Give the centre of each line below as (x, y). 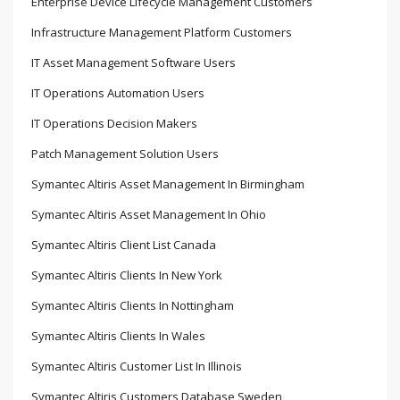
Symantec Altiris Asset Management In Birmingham (168, 183)
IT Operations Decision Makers (114, 123)
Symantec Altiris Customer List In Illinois (137, 366)
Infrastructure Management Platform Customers (162, 32)
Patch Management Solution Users (125, 153)
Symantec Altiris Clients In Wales (118, 335)
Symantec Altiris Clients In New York (127, 275)
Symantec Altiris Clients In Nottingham (133, 305)
